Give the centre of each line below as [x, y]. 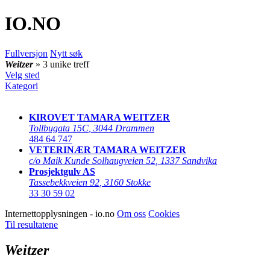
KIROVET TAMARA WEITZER [99, 117]
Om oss [131, 213]
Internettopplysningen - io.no [61, 213]
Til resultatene [31, 224]
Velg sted [22, 75]
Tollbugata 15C [59, 128]
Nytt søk [66, 53]
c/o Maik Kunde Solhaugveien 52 [92, 160]
